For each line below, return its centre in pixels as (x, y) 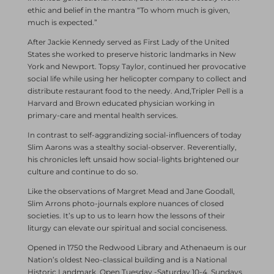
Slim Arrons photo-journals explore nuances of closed (125, 203)
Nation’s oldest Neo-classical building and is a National (127, 259)
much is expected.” (62, 22)
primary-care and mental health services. (102, 115)
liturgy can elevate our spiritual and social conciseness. (127, 228)
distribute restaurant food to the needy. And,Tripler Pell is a (135, 91)
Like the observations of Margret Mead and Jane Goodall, (131, 191)
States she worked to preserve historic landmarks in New (131, 54)
